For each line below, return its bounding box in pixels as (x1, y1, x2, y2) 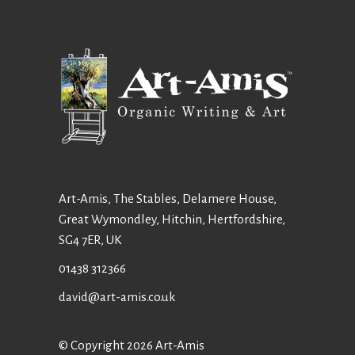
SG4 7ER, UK (59, 232, 121, 246)
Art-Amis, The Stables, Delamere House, (59, 191, 277, 205)
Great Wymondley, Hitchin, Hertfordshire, (59, 212, 285, 226)
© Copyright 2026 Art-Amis (59, 338, 204, 352)
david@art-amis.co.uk (59, 289, 175, 303)
